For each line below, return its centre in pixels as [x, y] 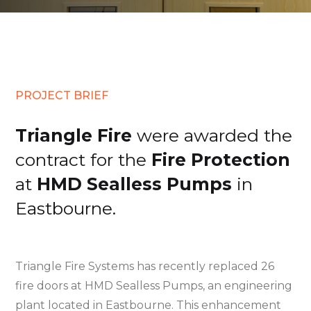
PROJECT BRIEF [62, 96]
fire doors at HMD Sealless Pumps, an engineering [154, 286]
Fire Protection [221, 160]
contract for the [84, 160]
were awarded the [212, 136]
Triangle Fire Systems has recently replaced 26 [145, 267]
